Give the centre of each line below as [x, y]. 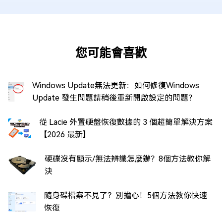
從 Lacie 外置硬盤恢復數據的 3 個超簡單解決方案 [126, 122]
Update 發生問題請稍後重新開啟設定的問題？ [114, 98]
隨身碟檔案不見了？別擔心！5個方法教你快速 [126, 195]
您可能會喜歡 [111, 52]
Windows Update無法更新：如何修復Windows [115, 85]
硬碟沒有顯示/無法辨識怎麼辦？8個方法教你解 [128, 159]
